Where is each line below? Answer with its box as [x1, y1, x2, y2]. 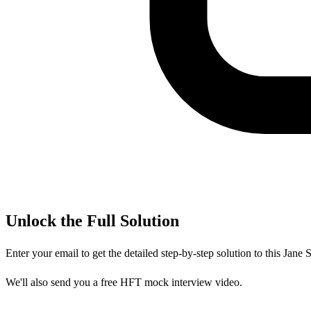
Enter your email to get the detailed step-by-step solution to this [6, 246, 283, 259]
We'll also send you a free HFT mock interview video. [6, 276, 242, 288]
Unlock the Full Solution [6, 211, 179, 230]
